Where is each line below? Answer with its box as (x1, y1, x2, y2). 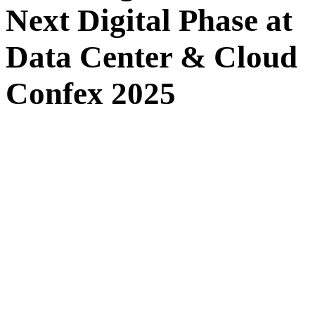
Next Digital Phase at (6, 3, 292, 39)
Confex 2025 (6, 76, 176, 112)
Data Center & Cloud (6, 39, 297, 75)
